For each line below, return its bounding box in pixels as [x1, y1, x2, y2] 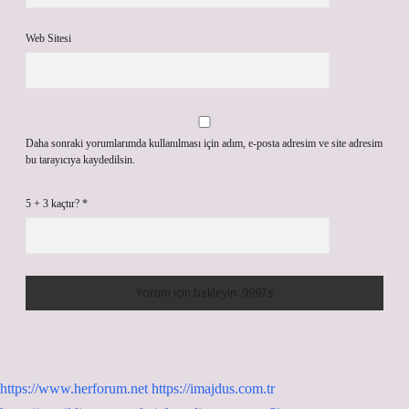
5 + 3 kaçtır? [26, 197, 82, 210]
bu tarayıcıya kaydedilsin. [26, 153, 135, 166]
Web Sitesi [26, 32, 71, 45]
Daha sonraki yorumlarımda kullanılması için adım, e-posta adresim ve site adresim [26, 137, 383, 150]
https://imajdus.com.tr [152, 381, 275, 396]
